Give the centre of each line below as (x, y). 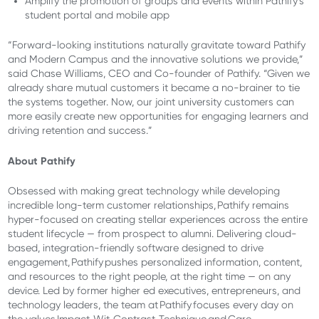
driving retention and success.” (80, 131)
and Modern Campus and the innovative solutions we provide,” (156, 59)
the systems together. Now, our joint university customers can (151, 102)
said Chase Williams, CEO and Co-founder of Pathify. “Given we (159, 74)
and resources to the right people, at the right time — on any (150, 277)
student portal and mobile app (98, 15)
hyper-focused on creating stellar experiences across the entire (158, 220)
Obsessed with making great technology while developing (144, 191)
